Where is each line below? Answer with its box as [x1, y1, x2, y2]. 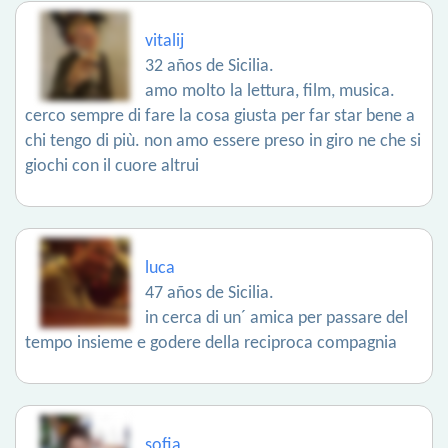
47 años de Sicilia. [145, 284, 274, 303]
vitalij [145, 32, 184, 51]
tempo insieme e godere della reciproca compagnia [25, 334, 397, 353]
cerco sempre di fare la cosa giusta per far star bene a [25, 107, 415, 126]
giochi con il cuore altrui [25, 157, 199, 176]
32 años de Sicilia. [145, 57, 274, 76]
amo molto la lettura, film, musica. [145, 82, 395, 101]
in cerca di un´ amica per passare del [145, 309, 408, 328]
